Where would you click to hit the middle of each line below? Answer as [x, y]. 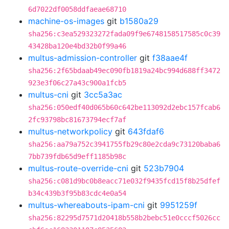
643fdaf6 [146, 131]
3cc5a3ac [103, 95]
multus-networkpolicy [70, 131]
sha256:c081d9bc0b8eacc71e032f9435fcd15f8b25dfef [124, 181]
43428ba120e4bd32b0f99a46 [77, 46]
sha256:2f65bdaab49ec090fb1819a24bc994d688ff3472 [124, 71]
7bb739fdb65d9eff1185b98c [77, 156]
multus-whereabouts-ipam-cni [86, 205]
